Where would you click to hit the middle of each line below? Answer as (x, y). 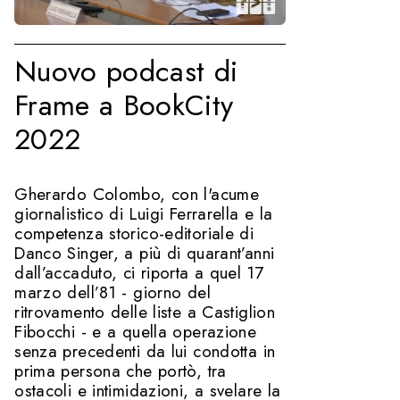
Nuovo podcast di (126, 71)
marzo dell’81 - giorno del (112, 293)
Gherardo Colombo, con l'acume (137, 195)
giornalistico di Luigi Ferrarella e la (144, 214)
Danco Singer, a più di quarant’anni (145, 254)
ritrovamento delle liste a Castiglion (145, 312)
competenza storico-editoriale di (134, 234)
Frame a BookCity (124, 105)
